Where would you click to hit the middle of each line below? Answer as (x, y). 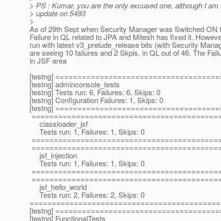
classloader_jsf (59, 124)
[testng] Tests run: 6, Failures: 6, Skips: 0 (95, 92)
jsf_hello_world (58, 187)
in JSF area (48, 61)
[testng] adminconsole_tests (75, 84)
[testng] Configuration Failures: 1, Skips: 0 (96, 100)
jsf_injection (53, 155)
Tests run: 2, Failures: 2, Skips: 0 (87, 195)
